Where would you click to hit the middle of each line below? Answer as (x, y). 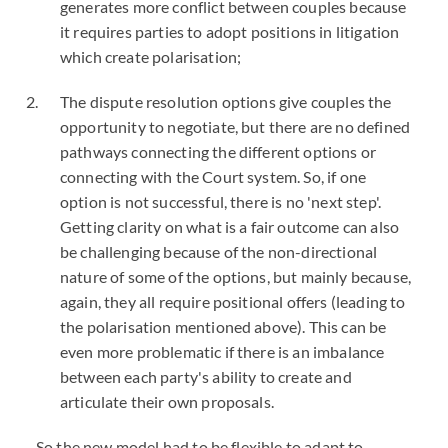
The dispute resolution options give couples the (226, 101)
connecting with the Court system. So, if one (213, 176)
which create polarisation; (151, 56)
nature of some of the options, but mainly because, (236, 276)
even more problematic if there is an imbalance (222, 351)
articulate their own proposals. (167, 401)
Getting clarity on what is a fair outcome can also (230, 226)
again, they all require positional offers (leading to (233, 301)
